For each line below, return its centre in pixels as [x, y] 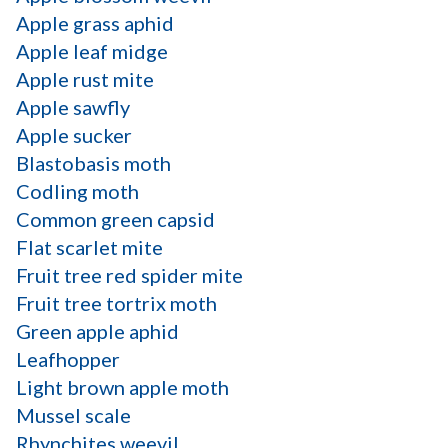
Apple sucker [74, 134]
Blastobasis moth [93, 162]
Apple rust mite [85, 78]
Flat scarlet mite [89, 246]
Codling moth [77, 190]
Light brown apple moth [122, 386]
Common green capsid [115, 218]
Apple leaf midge [92, 50]
